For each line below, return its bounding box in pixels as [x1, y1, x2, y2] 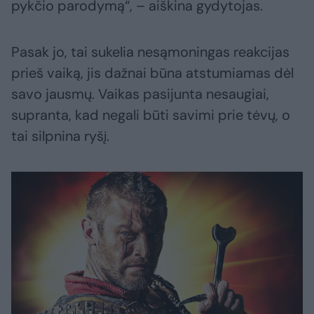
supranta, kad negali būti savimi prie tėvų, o [11, 106, 290, 125]
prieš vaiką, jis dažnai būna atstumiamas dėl [11, 64, 294, 83]
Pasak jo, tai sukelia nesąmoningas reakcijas [11, 43, 289, 62]
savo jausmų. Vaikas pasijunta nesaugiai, [11, 85, 269, 104]
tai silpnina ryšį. [11, 127, 109, 146]
